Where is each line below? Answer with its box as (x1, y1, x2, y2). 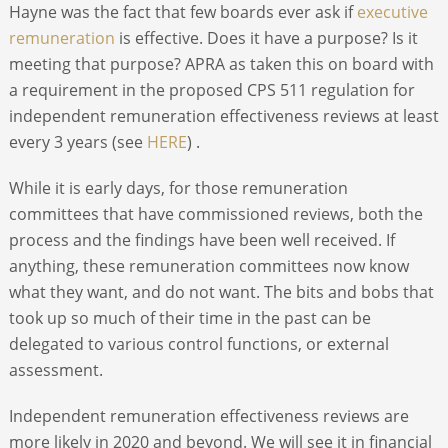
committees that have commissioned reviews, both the (8, 202, 423, 225)
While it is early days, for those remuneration (8, 176, 348, 199)
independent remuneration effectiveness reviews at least (8, 104, 439, 127)
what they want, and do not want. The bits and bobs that (8, 280, 434, 303)
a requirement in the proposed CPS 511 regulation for (8, 78, 415, 101)
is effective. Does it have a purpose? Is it (114, 26, 418, 49)
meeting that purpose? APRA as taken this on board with (8, 52, 434, 75)
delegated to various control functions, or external (8, 332, 389, 355)
